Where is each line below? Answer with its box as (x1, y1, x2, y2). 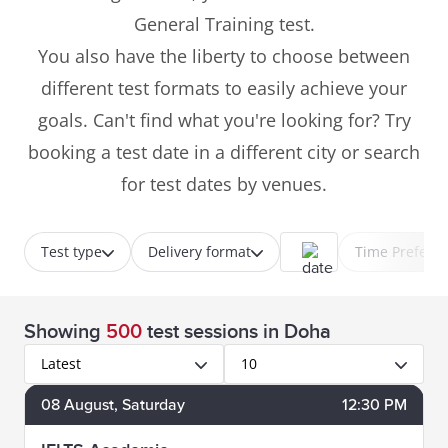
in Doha (263, 320, 331, 344)
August (64, 395, 114, 415)
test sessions (142, 320, 263, 344)
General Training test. (133, 12, 315, 36)
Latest (41, 354, 81, 373)
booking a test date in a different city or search (28, 140, 420, 164)
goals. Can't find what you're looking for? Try (37, 108, 411, 132)
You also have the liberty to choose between (38, 44, 410, 68)
